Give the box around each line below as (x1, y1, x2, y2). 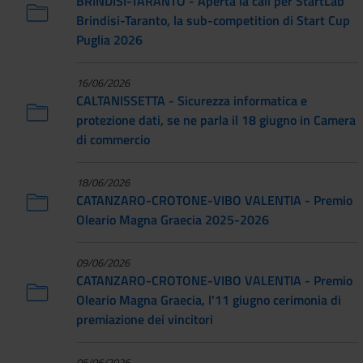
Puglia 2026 (76, 29, 143, 49)
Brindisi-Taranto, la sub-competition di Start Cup (76, 10, 350, 30)
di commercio (76, 129, 150, 149)
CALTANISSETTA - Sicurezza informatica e (76, 90, 307, 110)
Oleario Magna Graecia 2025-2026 (76, 209, 269, 229)
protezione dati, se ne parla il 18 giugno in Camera (76, 109, 356, 130)
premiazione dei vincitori (76, 309, 213, 329)
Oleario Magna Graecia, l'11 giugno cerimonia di (76, 289, 341, 310)
